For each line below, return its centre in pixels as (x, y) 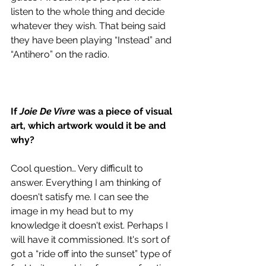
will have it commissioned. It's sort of (91, 240)
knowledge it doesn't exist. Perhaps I (91, 226)
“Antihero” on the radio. (61, 55)
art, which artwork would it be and (89, 126)
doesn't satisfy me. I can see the (81, 197)
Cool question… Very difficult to (78, 169)
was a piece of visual (126, 112)
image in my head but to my (73, 211)
